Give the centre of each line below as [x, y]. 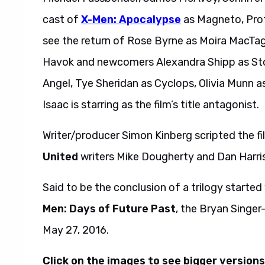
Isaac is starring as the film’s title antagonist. [151, 104]
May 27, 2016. [76, 230]
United [60, 156]
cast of [62, 19]
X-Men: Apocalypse [131, 19]
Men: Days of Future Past [109, 209]
